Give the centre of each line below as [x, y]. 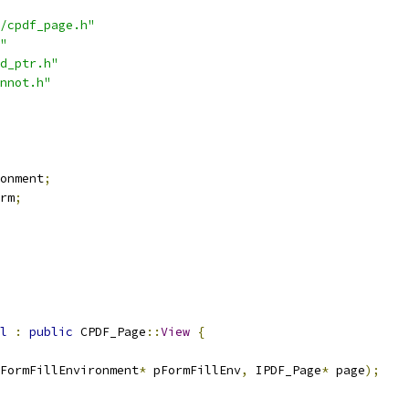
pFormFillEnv [194, 370]
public [51, 332]
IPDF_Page [285, 370]
